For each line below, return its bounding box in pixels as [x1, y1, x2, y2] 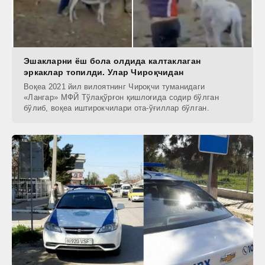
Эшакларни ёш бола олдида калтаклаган [24, 56, 201, 66]
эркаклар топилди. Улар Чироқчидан [24, 67, 184, 77]
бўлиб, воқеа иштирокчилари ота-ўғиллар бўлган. [24, 104, 209, 113]
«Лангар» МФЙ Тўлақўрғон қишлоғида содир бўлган [24, 93, 219, 102]
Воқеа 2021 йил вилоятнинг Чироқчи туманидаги [24, 82, 205, 92]
